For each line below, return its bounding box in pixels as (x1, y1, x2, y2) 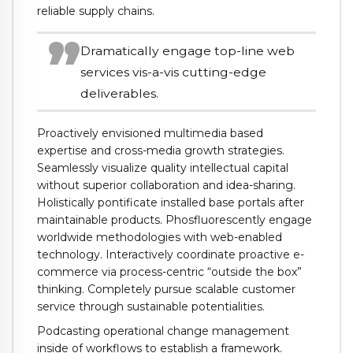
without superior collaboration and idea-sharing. (37, 178, 295, 193)
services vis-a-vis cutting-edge (80, 64, 267, 80)
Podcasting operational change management (37, 323, 289, 338)
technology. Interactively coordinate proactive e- (37, 247, 304, 262)
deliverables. (80, 85, 159, 101)
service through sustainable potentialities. (37, 299, 265, 314)
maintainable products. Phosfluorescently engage (37, 213, 312, 228)
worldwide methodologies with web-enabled (37, 230, 282, 245)
